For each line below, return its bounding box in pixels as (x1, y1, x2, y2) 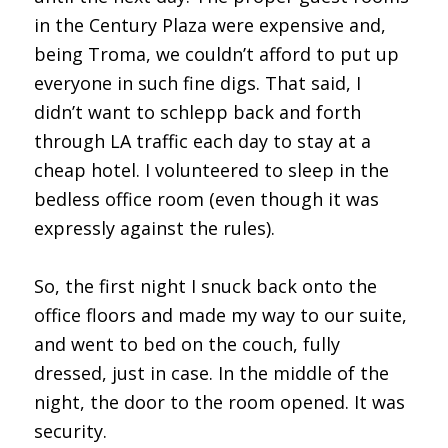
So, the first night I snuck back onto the (33, 273, 377, 298)
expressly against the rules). (33, 215, 275, 240)
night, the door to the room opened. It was (33, 389, 405, 414)
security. (33, 418, 107, 443)
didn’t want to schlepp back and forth (33, 99, 361, 124)
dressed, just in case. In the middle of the (33, 360, 389, 385)
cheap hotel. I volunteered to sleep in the (33, 157, 389, 182)
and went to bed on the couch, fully (33, 331, 340, 356)
